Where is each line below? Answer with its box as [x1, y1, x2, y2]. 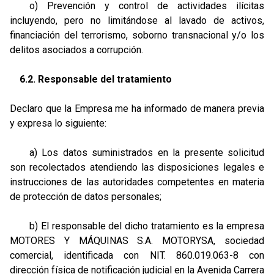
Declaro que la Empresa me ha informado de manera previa [10, 103, 264, 114]
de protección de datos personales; [10, 191, 161, 202]
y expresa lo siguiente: [10, 117, 106, 129]
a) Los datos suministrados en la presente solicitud [10, 147, 264, 158]
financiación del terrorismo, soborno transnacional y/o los [10, 29, 264, 41]
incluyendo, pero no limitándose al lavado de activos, [10, 15, 264, 26]
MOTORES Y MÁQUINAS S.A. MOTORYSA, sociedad [10, 235, 264, 246]
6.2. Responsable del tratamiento [20, 73, 172, 85]
